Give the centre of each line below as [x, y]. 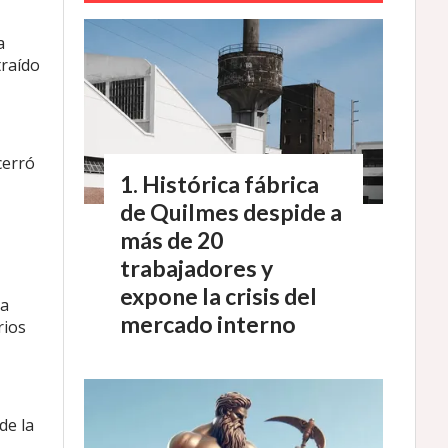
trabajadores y [196, 268]
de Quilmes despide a [231, 212]
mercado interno [208, 324]
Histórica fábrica [230, 184]
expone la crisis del [218, 296]
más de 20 [171, 240]
